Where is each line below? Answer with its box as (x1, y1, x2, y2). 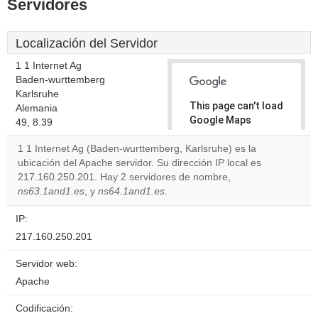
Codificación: (16, 303, 73, 314)
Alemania (16, 103, 57, 114)
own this (199, 172, 234, 182)
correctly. (190, 128, 236, 140)
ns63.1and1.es (18, 186, 84, 197)
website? (199, 184, 236, 194)
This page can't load (190, 100, 283, 111)
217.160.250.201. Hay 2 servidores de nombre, (18, 172, 231, 182)
